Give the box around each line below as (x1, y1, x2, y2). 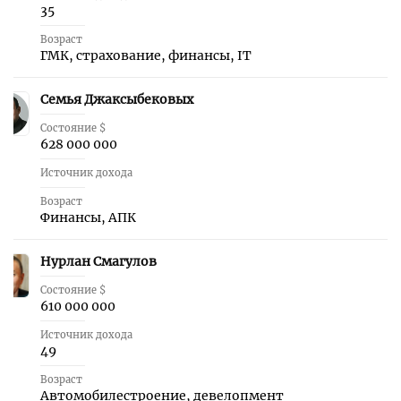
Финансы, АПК (40, 209, 136, 226)
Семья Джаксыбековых (40, 91, 193, 107)
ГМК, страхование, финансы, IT (40, 47, 252, 64)
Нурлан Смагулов (40, 253, 157, 269)
